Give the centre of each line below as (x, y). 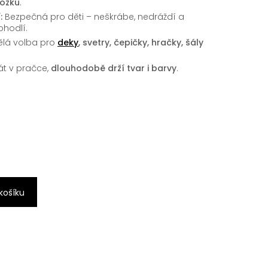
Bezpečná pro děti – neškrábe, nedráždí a (93, 17)
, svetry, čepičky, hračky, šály (141, 43)
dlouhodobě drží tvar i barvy (114, 68)
